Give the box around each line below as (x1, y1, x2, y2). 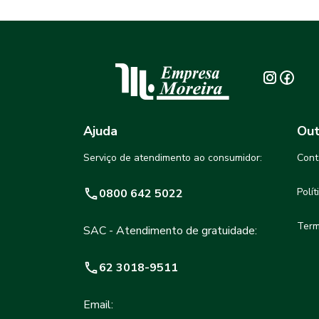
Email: (83, 297, 113, 313)
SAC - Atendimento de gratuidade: (83, 223, 257, 239)
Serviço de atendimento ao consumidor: (83, 151, 262, 165)
